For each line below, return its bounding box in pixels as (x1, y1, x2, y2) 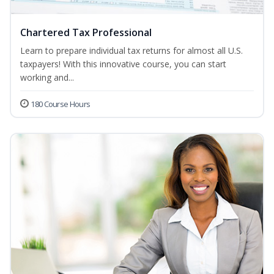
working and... (20, 72, 74, 84)
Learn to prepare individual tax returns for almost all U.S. (20, 45, 243, 57)
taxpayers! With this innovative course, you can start (20, 58, 226, 70)
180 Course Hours (31, 98, 91, 110)
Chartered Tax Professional (20, 26, 152, 40)
